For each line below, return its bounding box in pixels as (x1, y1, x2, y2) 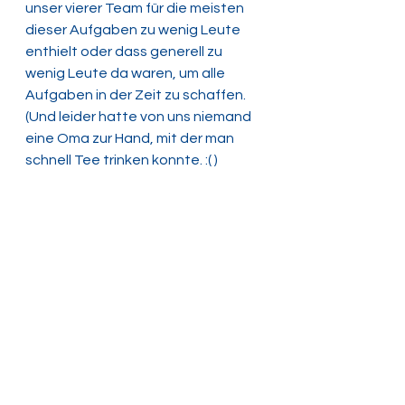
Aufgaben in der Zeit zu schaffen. (25, 87, 249, 102)
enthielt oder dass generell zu (25, 43, 225, 59)
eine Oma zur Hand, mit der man (25, 130, 237, 146)
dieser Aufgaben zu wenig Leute (25, 22, 243, 37)
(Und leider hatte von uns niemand (25, 108, 254, 124)
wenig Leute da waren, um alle (25, 65, 228, 80)
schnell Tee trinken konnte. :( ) (25, 152, 218, 167)
